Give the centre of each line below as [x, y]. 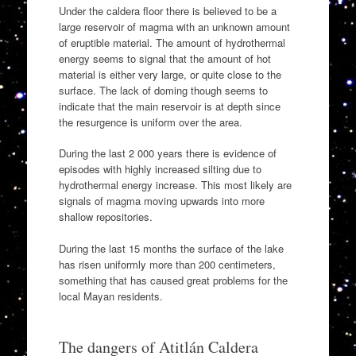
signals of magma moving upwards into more [161, 201]
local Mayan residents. [110, 296]
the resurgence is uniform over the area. [150, 122]
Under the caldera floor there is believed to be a [167, 10]
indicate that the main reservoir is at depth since [169, 106]
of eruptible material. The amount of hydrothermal [172, 42]
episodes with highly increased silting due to [160, 169]
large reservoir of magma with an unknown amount [174, 26]
